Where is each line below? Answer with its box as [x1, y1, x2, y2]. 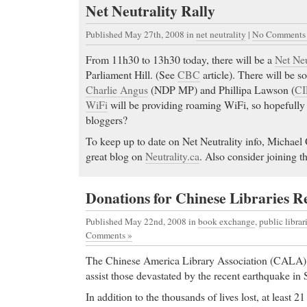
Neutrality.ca [145, 149, 199, 164]
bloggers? [86, 112, 127, 127]
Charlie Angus [86, 82, 148, 97]
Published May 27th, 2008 [86, 28, 186, 41]
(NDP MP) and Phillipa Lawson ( [148, 82, 295, 97]
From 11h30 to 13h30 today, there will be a [86, 52, 275, 67]
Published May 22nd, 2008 [86, 215, 188, 228]
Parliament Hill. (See [86, 67, 177, 82]
